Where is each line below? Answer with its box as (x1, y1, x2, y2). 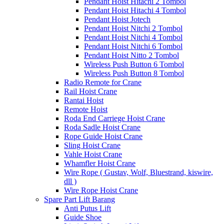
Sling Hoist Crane (64, 140, 120, 149)
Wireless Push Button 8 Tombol (84, 68, 184, 77)
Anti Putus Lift (64, 203, 111, 212)
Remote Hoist (64, 104, 107, 113)
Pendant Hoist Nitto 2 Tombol (84, 50, 179, 59)
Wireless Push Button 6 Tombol (84, 59, 184, 68)
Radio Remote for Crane (64, 77, 141, 86)
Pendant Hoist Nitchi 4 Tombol (84, 32, 182, 41)
